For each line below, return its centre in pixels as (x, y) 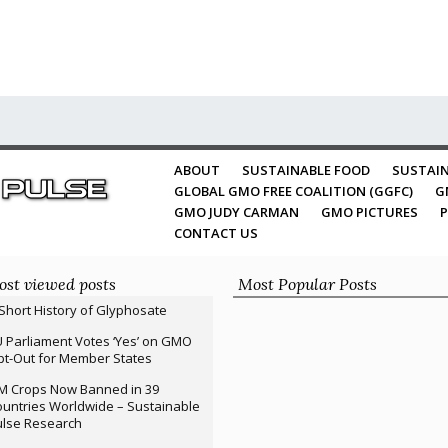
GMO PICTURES (369, 212)
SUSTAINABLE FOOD (306, 170)
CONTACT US (216, 233)
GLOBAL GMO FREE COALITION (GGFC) (293, 191)
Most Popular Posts (307, 284)
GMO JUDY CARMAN (236, 212)
